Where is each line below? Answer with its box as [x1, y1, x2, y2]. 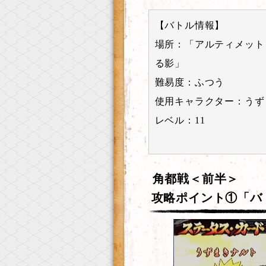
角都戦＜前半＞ [152, 172, 239, 185]
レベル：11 [154, 115, 205, 125]
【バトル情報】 [154, 20, 225, 30]
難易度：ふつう [154, 77, 225, 87]
